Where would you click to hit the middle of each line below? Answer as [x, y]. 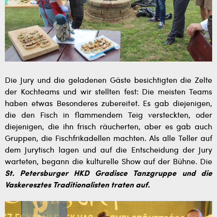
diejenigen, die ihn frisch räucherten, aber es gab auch [108, 128]
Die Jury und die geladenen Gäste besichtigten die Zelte [108, 81]
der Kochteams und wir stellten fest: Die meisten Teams [108, 93]
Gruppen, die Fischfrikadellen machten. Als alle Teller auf [108, 139]
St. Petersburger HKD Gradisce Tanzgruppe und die [108, 174]
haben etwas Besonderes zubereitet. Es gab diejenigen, [108, 104]
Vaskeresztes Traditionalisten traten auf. [77, 186]
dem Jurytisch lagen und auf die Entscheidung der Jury [108, 151]
